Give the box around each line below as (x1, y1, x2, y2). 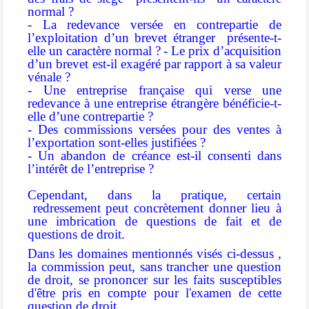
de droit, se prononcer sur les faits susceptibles (28, 272, 281, 288)
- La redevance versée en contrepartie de (28, 17, 281, 32)
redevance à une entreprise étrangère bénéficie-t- (28, 96, 281, 111)
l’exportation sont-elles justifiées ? (28, 135, 206, 150)
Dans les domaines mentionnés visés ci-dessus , (28, 246, 281, 261)
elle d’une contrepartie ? (28, 109, 153, 124)
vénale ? (28, 70, 70, 85)
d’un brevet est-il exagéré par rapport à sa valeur (28, 57, 281, 72)
